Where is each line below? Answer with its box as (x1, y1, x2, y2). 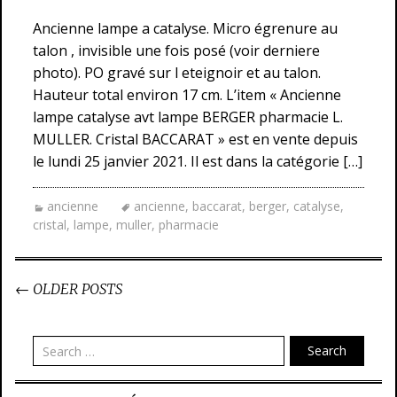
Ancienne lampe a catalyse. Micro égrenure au (33, 19, 338, 38)
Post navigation (15, 298, 145, 319)
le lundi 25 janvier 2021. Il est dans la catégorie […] (33, 152, 362, 171)
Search (307, 342, 346, 359)
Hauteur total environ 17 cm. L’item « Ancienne (33, 85, 341, 105)
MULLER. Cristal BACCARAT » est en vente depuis (33, 129, 358, 149)
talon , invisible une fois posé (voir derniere (33, 41, 320, 60)
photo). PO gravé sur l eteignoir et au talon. (33, 63, 321, 82)
